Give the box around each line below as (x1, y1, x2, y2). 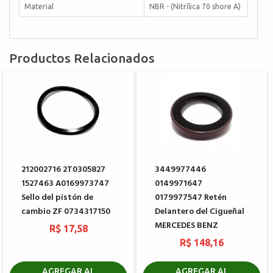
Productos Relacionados (9, 50, 155, 65)
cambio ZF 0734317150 (21, 205, 110, 219)
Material (24, 2, 54, 10)
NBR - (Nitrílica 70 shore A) (149, 2, 241, 10)
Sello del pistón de (21, 191, 93, 205)
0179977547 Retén (155, 191, 227, 205)
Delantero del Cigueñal (155, 205, 244, 219)
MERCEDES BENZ (155, 219, 218, 233)
